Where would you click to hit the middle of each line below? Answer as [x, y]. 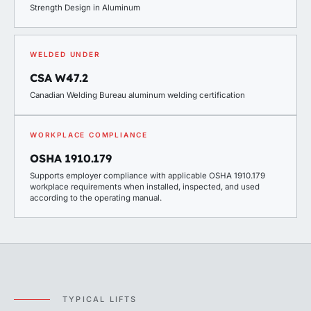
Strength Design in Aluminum [85, 8]
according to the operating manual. [96, 198]
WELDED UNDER [65, 54]
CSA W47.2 [59, 78]
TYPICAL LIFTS [100, 299]
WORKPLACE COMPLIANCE [89, 135]
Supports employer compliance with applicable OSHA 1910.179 [148, 176]
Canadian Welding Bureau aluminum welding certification [137, 95]
